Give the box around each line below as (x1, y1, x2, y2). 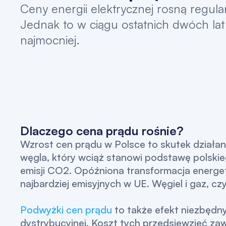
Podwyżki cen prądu (20, 203, 112, 216)
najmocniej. (20, 32, 80, 47)
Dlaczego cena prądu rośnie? (20, 123, 184, 138)
